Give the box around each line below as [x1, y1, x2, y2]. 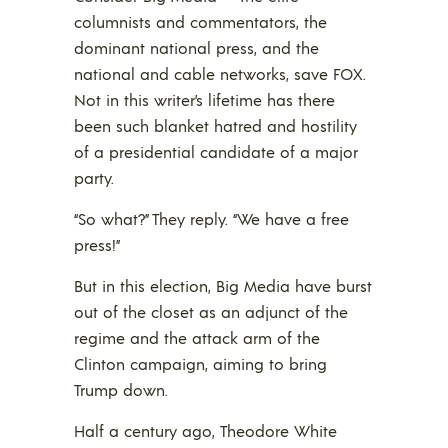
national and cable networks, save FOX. [74, 63, 366, 85]
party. [74, 167, 114, 189]
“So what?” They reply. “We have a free [74, 208, 349, 230]
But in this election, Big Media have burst [74, 275, 372, 297]
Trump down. [74, 379, 168, 401]
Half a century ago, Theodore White [74, 420, 337, 442]
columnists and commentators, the [74, 11, 327, 33]
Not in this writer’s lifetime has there [74, 89, 335, 111]
